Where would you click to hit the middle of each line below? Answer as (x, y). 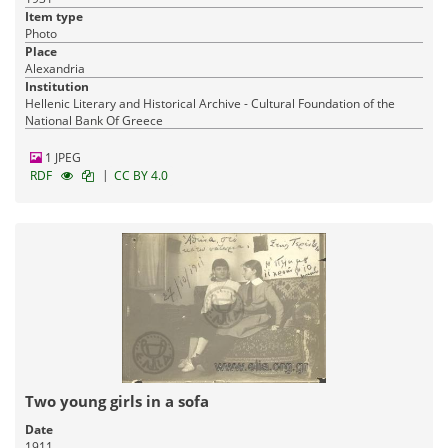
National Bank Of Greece (94, 120)
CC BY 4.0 (141, 175)
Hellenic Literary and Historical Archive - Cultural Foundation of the (210, 103)
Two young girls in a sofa (117, 400)
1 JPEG (61, 157)
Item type (54, 16)
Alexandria (55, 68)
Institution (57, 86)
